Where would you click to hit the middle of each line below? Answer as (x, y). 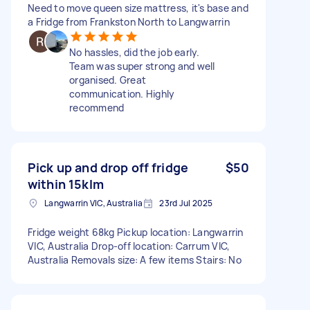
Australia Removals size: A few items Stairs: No (135, 259)
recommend (97, 107)
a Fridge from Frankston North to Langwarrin (129, 21)
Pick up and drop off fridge (108, 167)
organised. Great (108, 80)
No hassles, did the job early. (135, 52)
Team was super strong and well (142, 66)
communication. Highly (122, 93)
